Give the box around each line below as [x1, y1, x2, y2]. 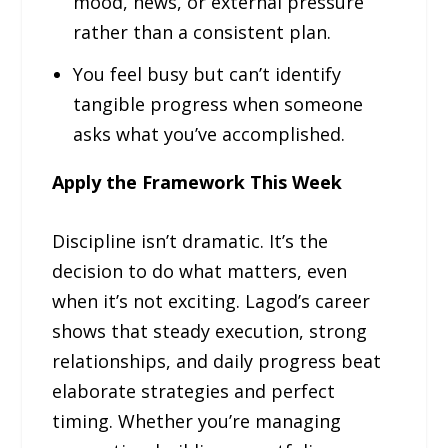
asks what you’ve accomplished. [72, 122, 345, 147]
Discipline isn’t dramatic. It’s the [52, 228, 329, 253]
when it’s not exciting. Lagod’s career [52, 288, 371, 313]
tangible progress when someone [72, 92, 363, 117]
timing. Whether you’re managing [52, 408, 342, 433]
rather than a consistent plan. [72, 19, 331, 44]
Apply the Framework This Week [52, 170, 343, 195]
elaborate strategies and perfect [52, 378, 336, 403]
